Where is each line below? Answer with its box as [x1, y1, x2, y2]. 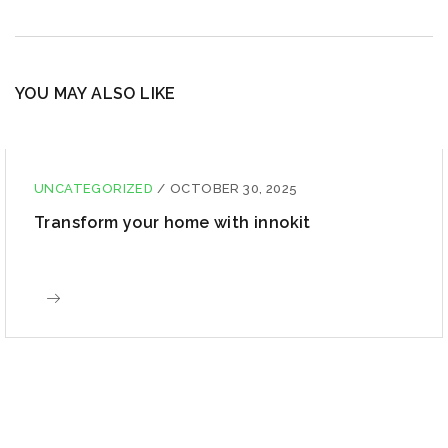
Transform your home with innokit [34, 213, 311, 232]
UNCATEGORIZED [34, 181, 157, 196]
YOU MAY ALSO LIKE [15, 84, 176, 103]
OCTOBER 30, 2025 [170, 181, 298, 196]
